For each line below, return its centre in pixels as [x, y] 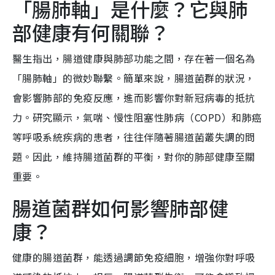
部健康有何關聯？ [91, 32]
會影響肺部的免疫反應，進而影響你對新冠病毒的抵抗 [134, 98]
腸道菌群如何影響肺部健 [120, 208]
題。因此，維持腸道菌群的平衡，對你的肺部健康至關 [134, 157]
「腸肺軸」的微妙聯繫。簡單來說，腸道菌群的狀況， [134, 78]
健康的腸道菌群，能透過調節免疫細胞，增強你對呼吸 [134, 258]
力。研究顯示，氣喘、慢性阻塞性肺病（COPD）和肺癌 [137, 118]
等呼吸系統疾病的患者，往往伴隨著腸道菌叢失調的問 [134, 137]
